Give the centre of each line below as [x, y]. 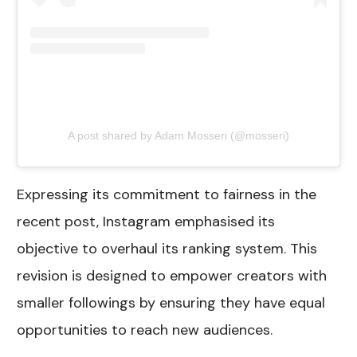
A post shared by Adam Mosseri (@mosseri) [178, 135]
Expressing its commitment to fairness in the [167, 194]
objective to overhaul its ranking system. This [167, 248]
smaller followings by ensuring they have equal [171, 302]
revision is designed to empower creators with [172, 275]
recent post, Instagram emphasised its [146, 221]
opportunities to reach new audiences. [145, 330]
